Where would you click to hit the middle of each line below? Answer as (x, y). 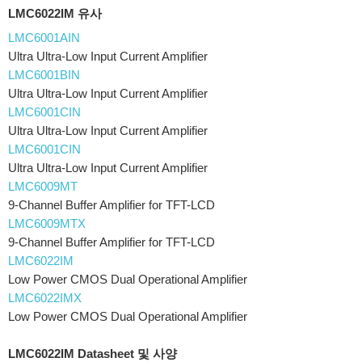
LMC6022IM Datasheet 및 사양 (93, 354)
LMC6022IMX (45, 298)
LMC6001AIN (44, 38)
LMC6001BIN (44, 75)
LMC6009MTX (47, 223)
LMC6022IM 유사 (55, 13)
